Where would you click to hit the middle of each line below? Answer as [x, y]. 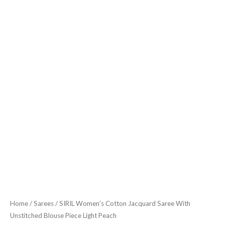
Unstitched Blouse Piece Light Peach [63, 216]
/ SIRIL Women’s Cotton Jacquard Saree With [122, 204]
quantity [25, 9]
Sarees [44, 204]
